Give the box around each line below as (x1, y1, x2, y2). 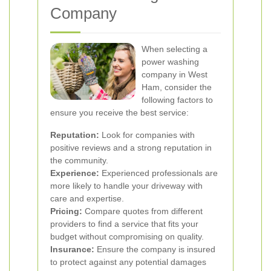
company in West (142, 70, 207, 79)
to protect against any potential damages (50, 257, 206, 267)
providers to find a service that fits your (50, 219, 198, 229)
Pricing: (50, 206, 82, 216)
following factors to (142, 95, 213, 105)
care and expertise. (50, 194, 124, 203)
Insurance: (50, 244, 94, 254)
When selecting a (142, 44, 207, 54)
